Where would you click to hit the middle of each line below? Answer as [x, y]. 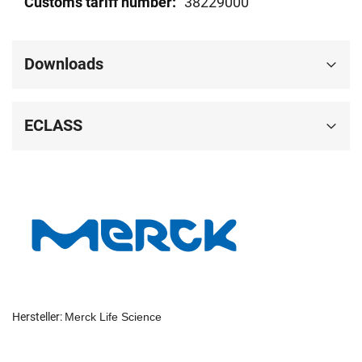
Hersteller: [38, 317]
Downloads [64, 64]
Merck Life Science [113, 317]
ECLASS [53, 126]
